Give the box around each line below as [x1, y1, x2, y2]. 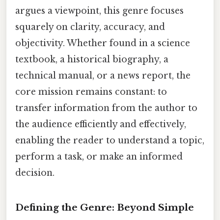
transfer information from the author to [15, 102, 197, 113]
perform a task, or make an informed [15, 151, 183, 162]
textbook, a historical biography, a [15, 54, 168, 65]
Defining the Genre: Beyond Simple [15, 201, 194, 213]
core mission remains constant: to [15, 86, 167, 97]
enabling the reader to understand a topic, [15, 135, 204, 146]
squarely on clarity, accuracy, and [15, 21, 165, 32]
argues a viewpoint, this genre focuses [15, 5, 184, 16]
